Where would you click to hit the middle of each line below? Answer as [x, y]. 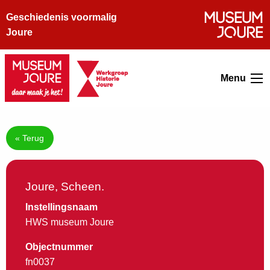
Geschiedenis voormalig [61, 17]
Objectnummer [59, 247]
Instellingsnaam [61, 207]
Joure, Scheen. [65, 187]
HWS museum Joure [70, 222]
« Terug [30, 138]
